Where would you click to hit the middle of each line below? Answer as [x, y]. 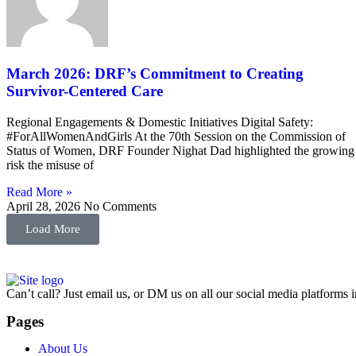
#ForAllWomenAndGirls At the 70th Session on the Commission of [176, 136]
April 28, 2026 [45, 206]
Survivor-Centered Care [85, 91]
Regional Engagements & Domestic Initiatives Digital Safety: [160, 122]
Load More [53, 228]
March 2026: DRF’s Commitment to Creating [155, 74]
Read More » [39, 192]
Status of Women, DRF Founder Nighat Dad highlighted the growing [180, 150]
